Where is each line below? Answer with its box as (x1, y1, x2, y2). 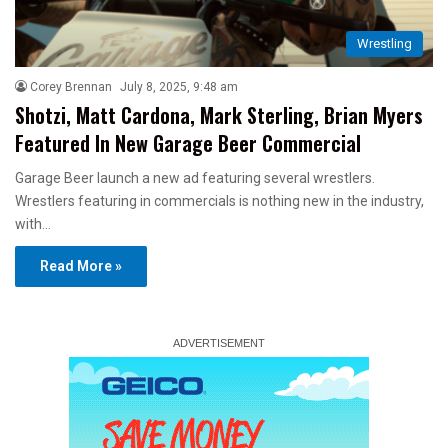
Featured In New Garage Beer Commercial (15, 127, 361, 158)
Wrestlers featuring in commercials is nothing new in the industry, (15, 192, 424, 209)
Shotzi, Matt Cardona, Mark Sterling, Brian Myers (15, 99, 423, 130)
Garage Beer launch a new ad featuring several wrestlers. (15, 169, 375, 186)
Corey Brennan (30, 79, 112, 94)
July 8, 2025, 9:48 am (120, 79, 238, 94)
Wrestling (357, 35, 412, 51)
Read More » (40, 257, 122, 274)
